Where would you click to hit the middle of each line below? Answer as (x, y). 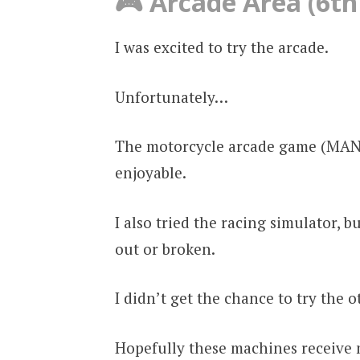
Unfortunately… (171, 96)
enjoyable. (150, 173)
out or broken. (165, 248)
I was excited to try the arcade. (221, 47)
